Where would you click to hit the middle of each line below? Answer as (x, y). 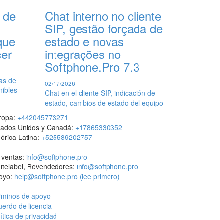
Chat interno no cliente (103, 15)
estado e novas (84, 41)
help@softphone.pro (46, 176)
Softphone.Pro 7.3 (92, 66)
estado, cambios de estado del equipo (104, 102)
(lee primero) (100, 176)
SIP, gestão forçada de (104, 28)
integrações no (83, 54)
